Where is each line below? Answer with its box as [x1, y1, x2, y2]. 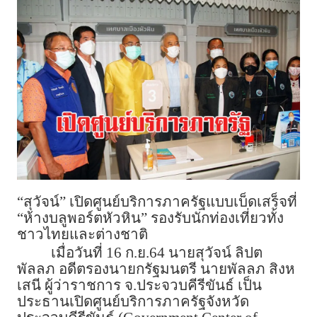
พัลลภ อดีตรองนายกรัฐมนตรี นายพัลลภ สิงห [17, 261, 295, 277]
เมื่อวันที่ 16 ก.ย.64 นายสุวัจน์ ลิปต [51, 245, 263, 261]
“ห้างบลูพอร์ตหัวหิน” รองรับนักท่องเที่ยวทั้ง [17, 210, 284, 226]
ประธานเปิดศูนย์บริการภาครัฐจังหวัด [17, 294, 249, 310]
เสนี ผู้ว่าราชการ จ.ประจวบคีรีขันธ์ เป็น [17, 277, 262, 294]
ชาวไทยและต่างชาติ [17, 226, 148, 243]
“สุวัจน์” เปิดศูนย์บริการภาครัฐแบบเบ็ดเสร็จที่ [17, 194, 297, 210]
